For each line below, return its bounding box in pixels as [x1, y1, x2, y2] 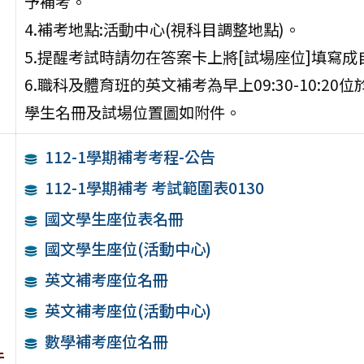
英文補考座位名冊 [45, 268, 169, 292]
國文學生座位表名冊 [45, 206, 184, 230]
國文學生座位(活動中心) [45, 237, 212, 261]
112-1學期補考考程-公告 [45, 145, 216, 168]
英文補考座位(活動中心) [45, 299, 212, 323]
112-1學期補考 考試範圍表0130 [45, 175, 265, 199]
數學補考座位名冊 [45, 329, 169, 353]
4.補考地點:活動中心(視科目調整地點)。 [24, 18, 300, 41]
